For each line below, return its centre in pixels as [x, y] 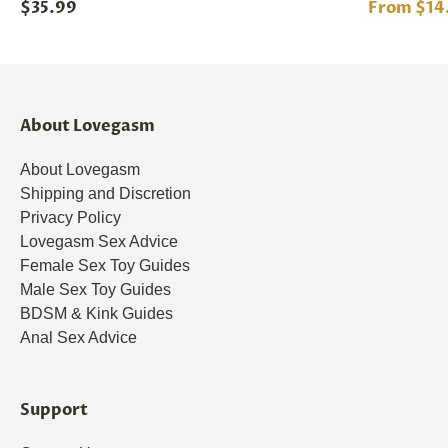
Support [54, 410]
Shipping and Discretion [105, 193]
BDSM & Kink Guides [96, 313]
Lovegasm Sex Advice [99, 241]
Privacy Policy [70, 217]
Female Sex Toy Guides [105, 265]
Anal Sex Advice [78, 337]
